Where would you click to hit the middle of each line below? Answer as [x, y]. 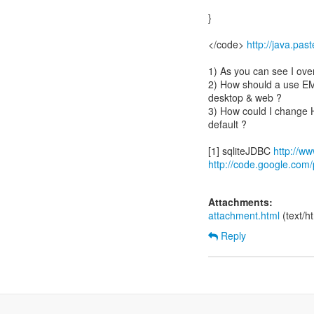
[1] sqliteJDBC [241, 151]
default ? [227, 124]
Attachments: [240, 202]
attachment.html [244, 215]
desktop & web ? [245, 97]
